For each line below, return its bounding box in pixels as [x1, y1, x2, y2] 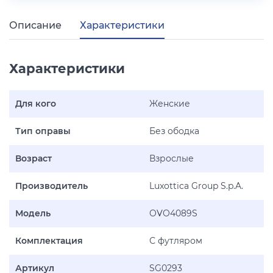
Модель [15, 208, 51, 219]
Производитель [15, 180, 88, 191]
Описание [9, 19, 62, 31]
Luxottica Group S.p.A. [149, 180, 243, 191]
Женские [149, 98, 190, 109]
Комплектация [15, 235, 83, 246]
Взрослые [149, 153, 194, 164]
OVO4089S [149, 208, 197, 219]
